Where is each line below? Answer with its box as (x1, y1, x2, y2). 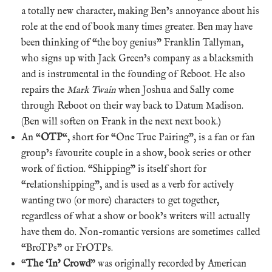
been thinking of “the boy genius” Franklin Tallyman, (21, 36, 243, 49)
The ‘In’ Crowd (26, 257, 90, 270)
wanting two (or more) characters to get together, (21, 194, 219, 207)
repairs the (21, 84, 67, 97)
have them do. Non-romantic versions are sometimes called (21, 226, 260, 239)
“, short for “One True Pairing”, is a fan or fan (63, 131, 255, 144)
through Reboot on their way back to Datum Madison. (21, 100, 243, 112)
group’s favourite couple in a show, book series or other (21, 147, 251, 160)
